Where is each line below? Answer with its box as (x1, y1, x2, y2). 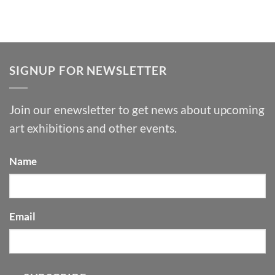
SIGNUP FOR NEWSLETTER (9, 63, 167, 77)
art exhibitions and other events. (9, 121, 177, 136)
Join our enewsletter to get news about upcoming (9, 103, 265, 117)
